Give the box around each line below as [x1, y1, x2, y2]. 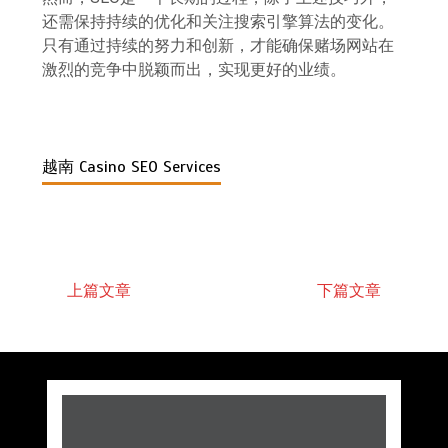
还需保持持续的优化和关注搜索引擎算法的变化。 [42, 11, 395, 31]
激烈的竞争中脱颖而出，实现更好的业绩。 [42, 59, 347, 79]
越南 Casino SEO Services [42, 156, 222, 177]
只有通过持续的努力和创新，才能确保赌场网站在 [42, 35, 395, 55]
